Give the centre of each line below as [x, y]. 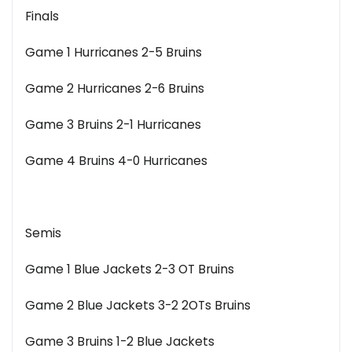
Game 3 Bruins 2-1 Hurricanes [113, 125]
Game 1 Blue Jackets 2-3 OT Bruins [130, 269]
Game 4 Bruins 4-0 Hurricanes [116, 161]
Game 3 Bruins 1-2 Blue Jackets [120, 342]
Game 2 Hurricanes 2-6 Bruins [115, 89]
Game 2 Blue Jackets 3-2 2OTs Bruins [138, 306]
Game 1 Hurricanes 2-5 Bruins [114, 53]
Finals [42, 16]
